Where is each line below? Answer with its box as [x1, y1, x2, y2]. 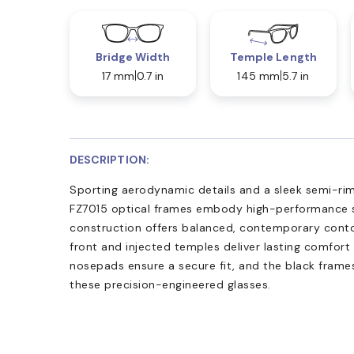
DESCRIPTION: [70, 152, 149, 167]
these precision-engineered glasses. [70, 277, 271, 292]
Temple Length [229, 49, 317, 64]
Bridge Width [95, 49, 171, 64]
